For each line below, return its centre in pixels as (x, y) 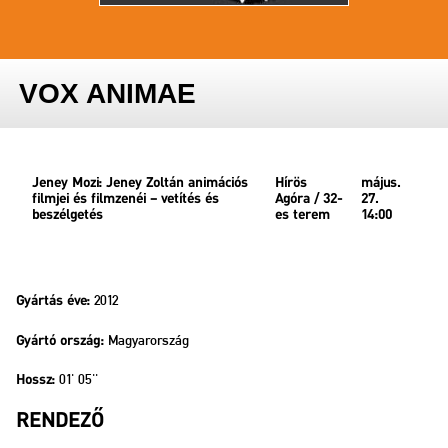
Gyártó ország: (60, 341)
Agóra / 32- (309, 200)
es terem (302, 216)
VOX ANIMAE (108, 93)
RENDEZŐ (60, 422)
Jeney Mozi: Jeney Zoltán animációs (140, 184)
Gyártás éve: (53, 302)
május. (380, 184)
